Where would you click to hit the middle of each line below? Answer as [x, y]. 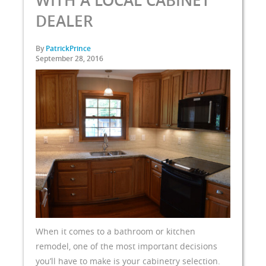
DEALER [64, 21]
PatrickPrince [68, 48]
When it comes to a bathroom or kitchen [115, 231]
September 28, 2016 [69, 58]
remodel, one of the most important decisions [126, 246]
